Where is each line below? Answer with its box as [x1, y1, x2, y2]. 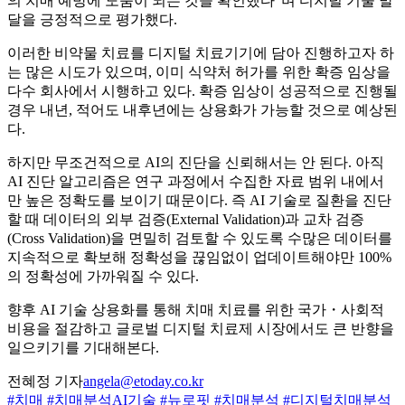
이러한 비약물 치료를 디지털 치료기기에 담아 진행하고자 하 [7, 45, 394, 61]
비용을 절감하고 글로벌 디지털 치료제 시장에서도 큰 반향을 [7, 321, 394, 337]
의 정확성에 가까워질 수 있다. [7, 268, 199, 285]
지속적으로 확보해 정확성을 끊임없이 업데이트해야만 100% [7, 250, 391, 266]
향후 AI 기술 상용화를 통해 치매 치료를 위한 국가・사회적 [7, 302, 384, 318]
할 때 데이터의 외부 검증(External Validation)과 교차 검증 [7, 212, 364, 228]
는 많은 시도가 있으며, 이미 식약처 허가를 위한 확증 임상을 [7, 64, 391, 80]
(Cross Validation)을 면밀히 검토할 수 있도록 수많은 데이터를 [7, 231, 392, 247]
